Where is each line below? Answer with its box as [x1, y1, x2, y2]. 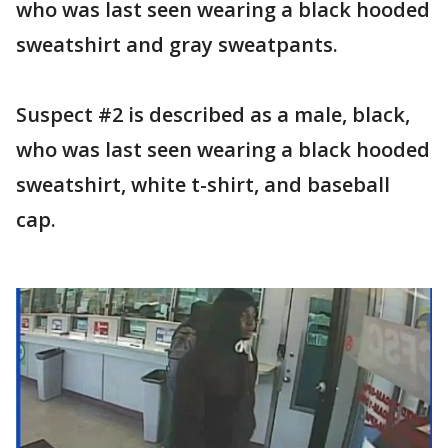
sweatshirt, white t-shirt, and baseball [16, 170, 390, 198]
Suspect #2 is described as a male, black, [16, 100, 410, 128]
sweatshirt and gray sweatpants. [16, 30, 338, 58]
